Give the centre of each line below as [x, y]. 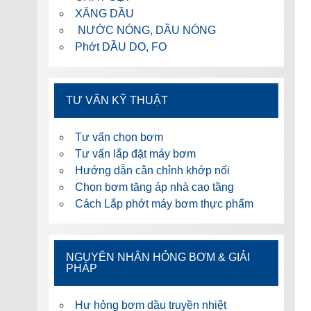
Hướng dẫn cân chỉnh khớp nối [152, 171]
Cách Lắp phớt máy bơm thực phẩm [164, 204]
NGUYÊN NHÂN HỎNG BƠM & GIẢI [158, 258]
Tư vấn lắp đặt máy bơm [135, 154]
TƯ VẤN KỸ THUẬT [117, 101]
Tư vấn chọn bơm [119, 137]
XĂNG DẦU [104, 14]
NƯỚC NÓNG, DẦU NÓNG [145, 31]
